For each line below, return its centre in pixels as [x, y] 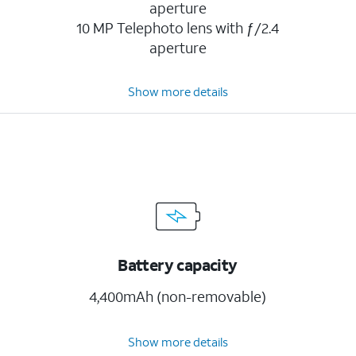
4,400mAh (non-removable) [178, 296]
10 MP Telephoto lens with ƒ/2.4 [178, 28]
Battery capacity [178, 265]
